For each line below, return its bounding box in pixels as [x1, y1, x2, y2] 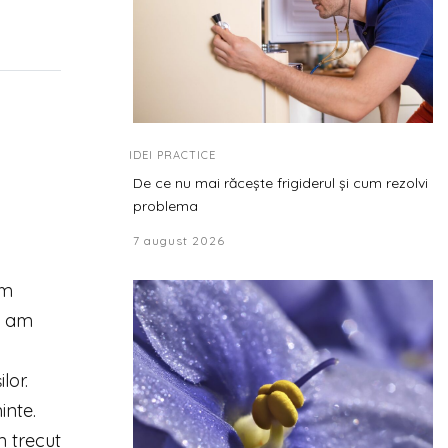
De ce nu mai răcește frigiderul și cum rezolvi [133, 174, 428, 192]
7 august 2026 [133, 233, 225, 248]
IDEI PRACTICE [129, 148, 216, 162]
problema [133, 197, 198, 215]
